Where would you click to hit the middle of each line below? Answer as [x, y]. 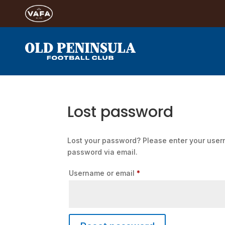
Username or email [103, 173]
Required [156, 172]
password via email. [103, 152]
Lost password [121, 112]
